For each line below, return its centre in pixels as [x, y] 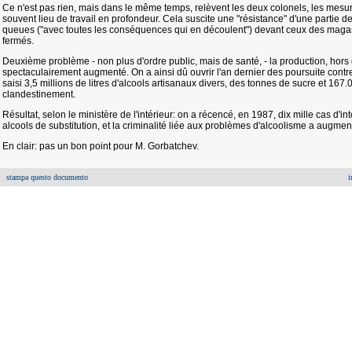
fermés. [18, 41]
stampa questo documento [47, 177]
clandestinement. [39, 94]
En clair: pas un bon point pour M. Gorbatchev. [101, 146]
